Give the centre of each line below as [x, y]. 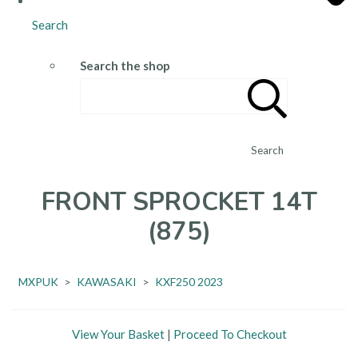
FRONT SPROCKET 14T [179, 203]
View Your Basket [118, 334]
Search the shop [125, 65]
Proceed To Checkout [230, 334]
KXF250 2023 [189, 282]
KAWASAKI [107, 282]
